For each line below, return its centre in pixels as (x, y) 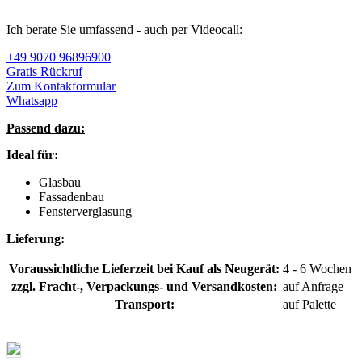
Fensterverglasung (85, 211)
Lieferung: (36, 239)
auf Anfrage (313, 286)
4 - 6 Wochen (317, 269)
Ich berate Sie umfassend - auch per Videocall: (124, 29)
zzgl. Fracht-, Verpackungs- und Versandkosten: (144, 286)
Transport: (144, 304)
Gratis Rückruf (44, 72)
